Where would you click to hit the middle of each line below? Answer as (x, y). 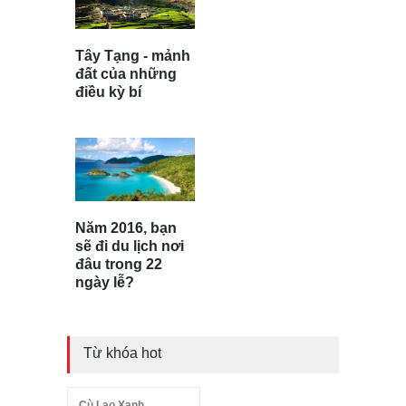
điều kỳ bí (108, 92)
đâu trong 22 (119, 265)
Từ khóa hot (122, 353)
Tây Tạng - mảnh (133, 55)
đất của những (126, 73)
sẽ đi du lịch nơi (130, 246)
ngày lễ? (105, 283)
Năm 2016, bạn (126, 228)
